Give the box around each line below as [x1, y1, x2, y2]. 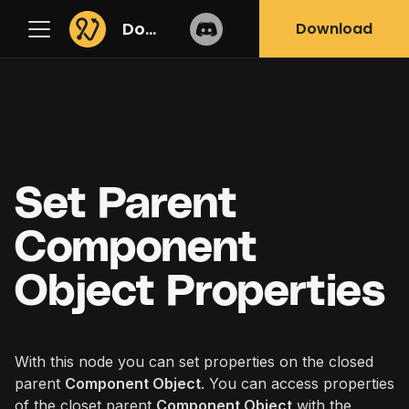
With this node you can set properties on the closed [15, 352, 373, 371]
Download [296, 17, 372, 39]
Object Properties [15, 270, 385, 314]
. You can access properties [201, 374, 394, 393]
